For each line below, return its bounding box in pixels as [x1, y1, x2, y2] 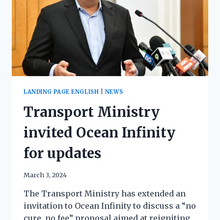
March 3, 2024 [24, 170, 67, 179]
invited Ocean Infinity [24, 124, 175, 142]
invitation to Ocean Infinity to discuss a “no [24, 200, 196, 211]
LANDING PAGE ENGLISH [24, 88, 99, 95]
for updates [24, 144, 101, 163]
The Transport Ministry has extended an [24, 188, 186, 198]
